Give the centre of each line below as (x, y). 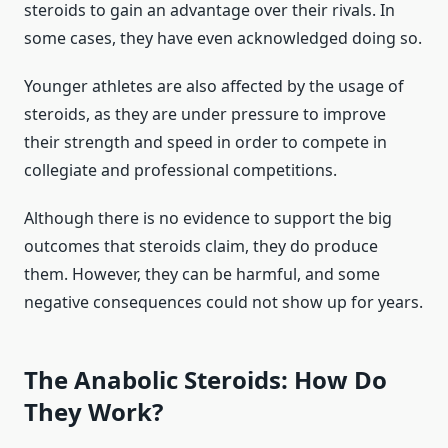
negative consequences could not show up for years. (223, 302)
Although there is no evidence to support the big (208, 218)
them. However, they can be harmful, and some (202, 274)
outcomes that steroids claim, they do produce (201, 246)
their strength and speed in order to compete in (205, 142)
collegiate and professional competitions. (180, 170)
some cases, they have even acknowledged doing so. (223, 38)
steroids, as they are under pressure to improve (205, 114)
